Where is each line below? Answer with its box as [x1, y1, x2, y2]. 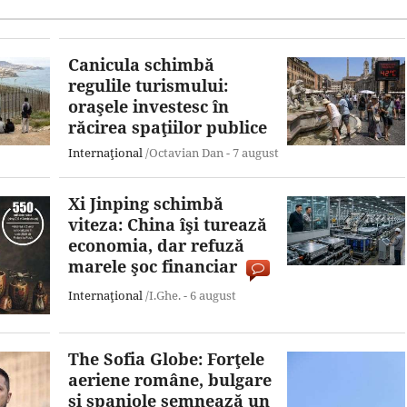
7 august [233, 144, 279, 161]
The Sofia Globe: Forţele [68, 347, 264, 370]
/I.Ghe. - [143, 286, 190, 303]
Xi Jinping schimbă [68, 192, 223, 214]
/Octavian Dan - [143, 144, 233, 161]
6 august [190, 286, 236, 303]
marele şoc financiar [68, 254, 237, 277]
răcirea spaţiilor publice [68, 115, 267, 138]
